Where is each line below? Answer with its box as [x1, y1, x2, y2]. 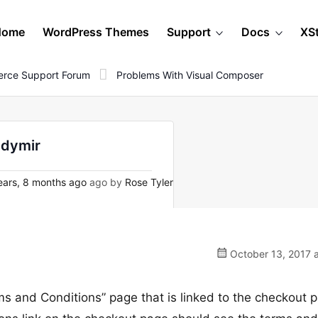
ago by [87, 176, 125, 188]
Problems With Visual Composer [116, 68, 263, 81]
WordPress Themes [43, 25, 149, 39]
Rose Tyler [125, 176, 173, 188]
